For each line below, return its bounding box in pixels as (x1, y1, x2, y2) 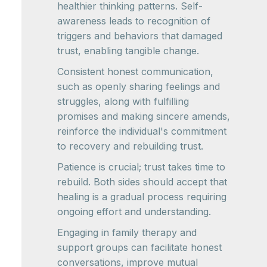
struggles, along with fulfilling (57, 95, 189, 107)
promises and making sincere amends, (57, 110, 230, 122)
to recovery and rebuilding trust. (57, 139, 203, 152)
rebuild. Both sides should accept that (57, 175, 227, 188)
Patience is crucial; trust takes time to (57, 160, 225, 173)
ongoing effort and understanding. (57, 205, 211, 218)
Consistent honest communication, (57, 65, 213, 77)
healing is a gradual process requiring (57, 190, 226, 203)
